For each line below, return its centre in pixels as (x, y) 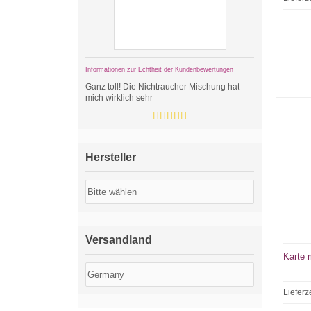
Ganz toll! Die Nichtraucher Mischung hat (162, 87)
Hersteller (111, 157)
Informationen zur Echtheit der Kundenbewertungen (159, 69)
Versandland (119, 240)
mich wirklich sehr (119, 98)
